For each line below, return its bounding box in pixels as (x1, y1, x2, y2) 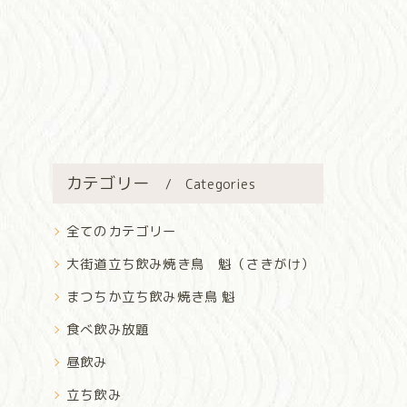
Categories (184, 175, 255, 194)
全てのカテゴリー (66, 222, 177, 242)
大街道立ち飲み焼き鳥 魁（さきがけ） (66, 254, 315, 274)
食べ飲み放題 (66, 320, 150, 340)
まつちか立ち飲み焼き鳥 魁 (66, 287, 236, 307)
